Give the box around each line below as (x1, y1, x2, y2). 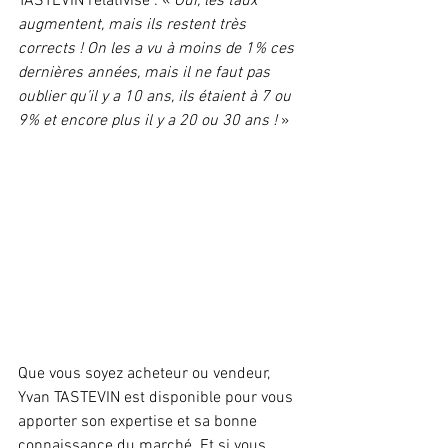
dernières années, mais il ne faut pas (18, 63, 274, 84)
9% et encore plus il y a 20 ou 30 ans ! (18, 111, 277, 132)
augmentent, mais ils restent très (18, 15, 250, 36)
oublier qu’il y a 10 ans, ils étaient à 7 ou (18, 87, 295, 108)
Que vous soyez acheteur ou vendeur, (18, 364, 274, 385)
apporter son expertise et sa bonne (18, 412, 261, 433)
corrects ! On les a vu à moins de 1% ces (18, 39, 298, 60)
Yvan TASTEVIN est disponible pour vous (18, 388, 297, 409)
